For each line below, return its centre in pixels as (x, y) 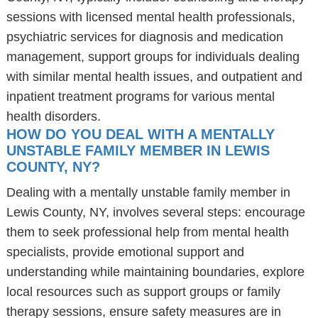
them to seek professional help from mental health (147, 232)
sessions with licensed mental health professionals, (150, 17)
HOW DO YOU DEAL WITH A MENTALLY (140, 134)
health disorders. (53, 116)
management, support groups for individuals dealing (153, 57)
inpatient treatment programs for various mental (140, 97)
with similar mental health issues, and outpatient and (154, 77)
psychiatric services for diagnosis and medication (144, 37)
